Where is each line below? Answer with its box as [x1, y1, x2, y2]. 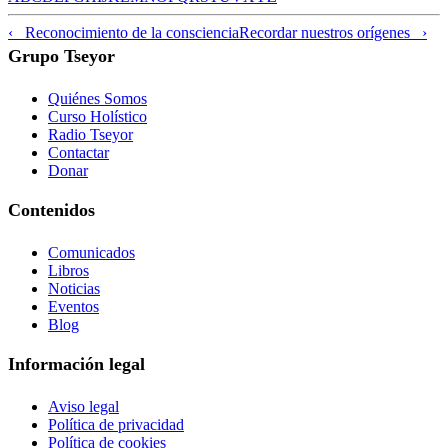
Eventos [48, 297, 99, 315]
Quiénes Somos [48, 89, 147, 107]
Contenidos [8, 199, 95, 220]
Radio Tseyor [48, 125, 133, 143]
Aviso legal [48, 397, 119, 415]
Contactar [48, 143, 109, 161]
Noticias [48, 279, 100, 297]
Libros [48, 261, 89, 279]
